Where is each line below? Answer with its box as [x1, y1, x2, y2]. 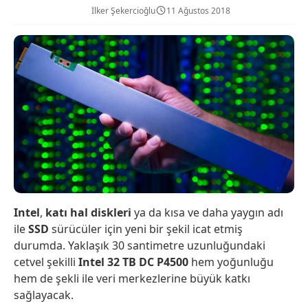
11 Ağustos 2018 [166, 4, 230, 16]
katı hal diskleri [45, 204, 131, 220]
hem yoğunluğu [188, 254, 274, 269]
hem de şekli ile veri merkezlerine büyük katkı [14, 270, 250, 286]
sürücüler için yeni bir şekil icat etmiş [49, 221, 243, 236]
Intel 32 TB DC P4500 [78, 254, 188, 269]
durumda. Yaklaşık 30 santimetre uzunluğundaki [14, 237, 265, 253]
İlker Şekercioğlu [91, 4, 155, 16]
